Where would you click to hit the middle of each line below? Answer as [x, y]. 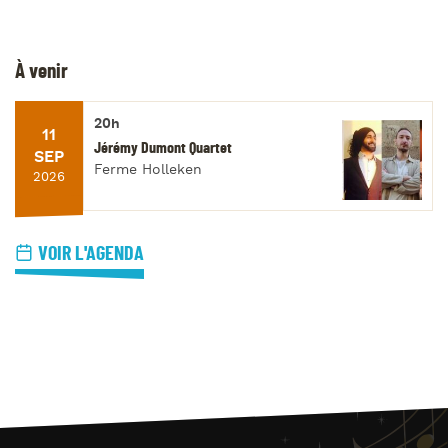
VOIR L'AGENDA [91, 253]
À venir [41, 71]
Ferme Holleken [148, 170]
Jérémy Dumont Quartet [163, 148]
